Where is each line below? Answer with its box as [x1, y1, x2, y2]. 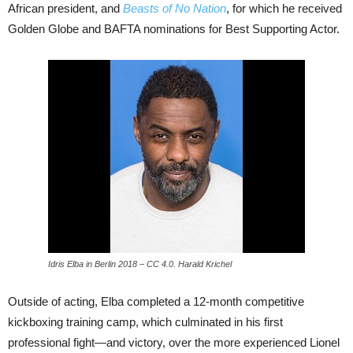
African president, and [8, 2, 123, 16]
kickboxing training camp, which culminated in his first [8, 315, 283, 329]
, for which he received [226, 2, 342, 16]
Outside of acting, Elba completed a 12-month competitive [8, 295, 304, 309]
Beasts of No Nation [123, 2, 226, 16]
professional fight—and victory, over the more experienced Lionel [8, 336, 340, 350]
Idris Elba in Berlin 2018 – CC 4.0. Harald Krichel [48, 259, 232, 269]
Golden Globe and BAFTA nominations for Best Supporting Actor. [8, 22, 340, 36]
